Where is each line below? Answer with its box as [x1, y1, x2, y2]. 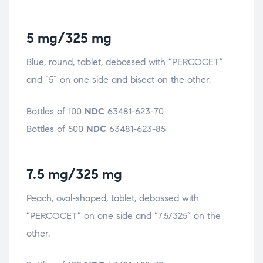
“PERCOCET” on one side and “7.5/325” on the [26, 210, 221, 221]
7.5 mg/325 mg [26, 165, 122, 183]
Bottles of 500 [26, 123, 86, 134]
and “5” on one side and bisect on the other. [26, 73, 211, 85]
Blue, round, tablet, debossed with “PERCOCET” [26, 56, 223, 68]
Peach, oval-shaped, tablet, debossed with [26, 192, 199, 204]
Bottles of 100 [26, 105, 85, 117]
